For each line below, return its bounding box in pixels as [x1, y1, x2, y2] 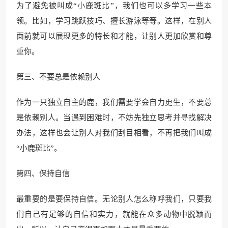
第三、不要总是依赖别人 [16, 73, 100, 81]
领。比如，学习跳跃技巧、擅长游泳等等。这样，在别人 [16, 17, 212, 25]
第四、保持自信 [16, 169, 70, 178]
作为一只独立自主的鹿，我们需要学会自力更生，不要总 [16, 98, 212, 106]
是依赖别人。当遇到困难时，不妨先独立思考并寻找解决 [16, 113, 212, 122]
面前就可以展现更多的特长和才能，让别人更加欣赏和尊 [16, 32, 212, 40]
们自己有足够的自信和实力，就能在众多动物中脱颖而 [16, 210, 212, 218]
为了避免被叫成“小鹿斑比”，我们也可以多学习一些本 [16, 2, 212, 10]
